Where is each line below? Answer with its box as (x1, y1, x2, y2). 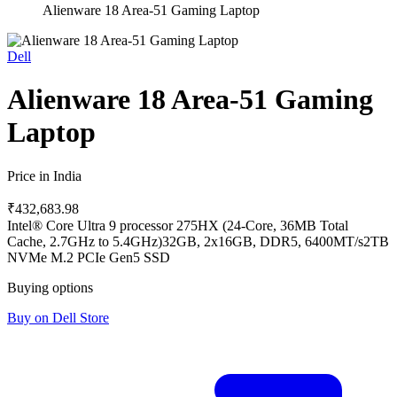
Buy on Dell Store (7, 309, 109, 325)
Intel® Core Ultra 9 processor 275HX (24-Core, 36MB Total (7, 217, 348, 233)
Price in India (7, 167, 82, 183)
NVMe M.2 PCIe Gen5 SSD (7, 249, 170, 265)
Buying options (7, 279, 93, 295)
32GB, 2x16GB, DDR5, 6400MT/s (162, 233, 363, 249)
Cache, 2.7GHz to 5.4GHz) (7, 233, 162, 249)
